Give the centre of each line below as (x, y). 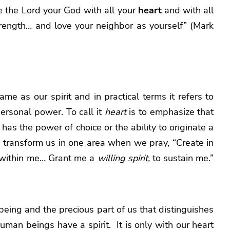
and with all (188, 10)
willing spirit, (123, 158)
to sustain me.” (182, 158)
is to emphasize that (171, 112)
